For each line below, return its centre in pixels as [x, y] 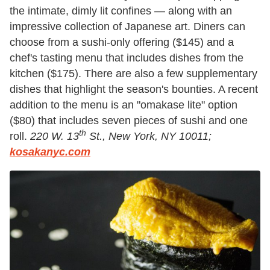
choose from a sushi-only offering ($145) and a [122, 42]
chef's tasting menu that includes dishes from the [127, 58]
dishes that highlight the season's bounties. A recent [134, 89]
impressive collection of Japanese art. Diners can [127, 26]
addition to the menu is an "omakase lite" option [124, 105]
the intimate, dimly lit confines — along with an [121, 11]
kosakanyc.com [50, 152]
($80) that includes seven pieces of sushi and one [129, 120]
